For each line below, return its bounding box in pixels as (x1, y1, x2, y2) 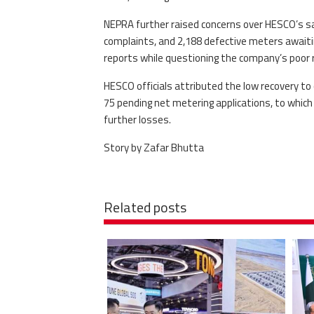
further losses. (103, 111, 171, 128)
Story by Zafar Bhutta (103, 139, 204, 156)
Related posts (103, 196, 186, 218)
